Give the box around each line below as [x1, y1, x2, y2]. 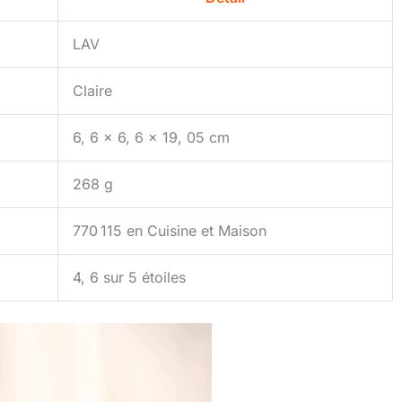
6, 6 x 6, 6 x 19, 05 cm [73, 128, 230, 147]
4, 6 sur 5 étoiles [73, 268, 186, 287]
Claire [73, 82, 112, 100]
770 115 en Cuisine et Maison [73, 222, 267, 240]
